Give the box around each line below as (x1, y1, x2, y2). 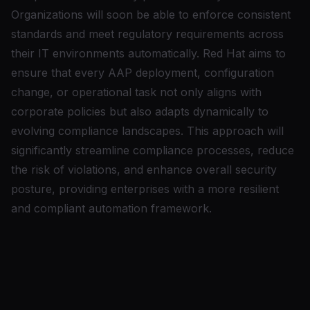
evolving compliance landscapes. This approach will (11, 124, 284, 138)
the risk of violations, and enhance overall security (11, 163, 277, 176)
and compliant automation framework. (11, 201, 212, 215)
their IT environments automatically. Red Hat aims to (11, 46, 286, 60)
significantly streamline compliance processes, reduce (11, 143, 294, 157)
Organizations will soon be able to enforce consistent (11, 8, 291, 21)
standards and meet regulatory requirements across (11, 27, 284, 41)
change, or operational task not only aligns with (11, 85, 262, 99)
